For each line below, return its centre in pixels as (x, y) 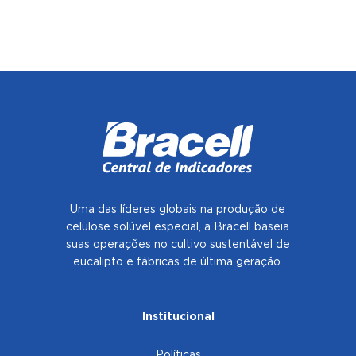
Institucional (178, 317)
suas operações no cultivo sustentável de (178, 245)
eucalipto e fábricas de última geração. (178, 262)
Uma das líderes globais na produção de (178, 210)
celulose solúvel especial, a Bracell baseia (178, 227)
